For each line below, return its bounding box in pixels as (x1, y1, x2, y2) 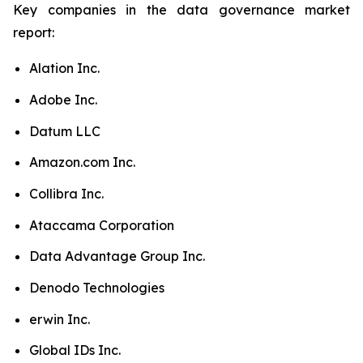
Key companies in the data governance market (13, 2, 350, 19)
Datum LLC (29, 122, 100, 139)
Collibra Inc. (29, 185, 104, 202)
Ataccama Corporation (29, 216, 174, 233)
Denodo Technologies (29, 279, 164, 296)
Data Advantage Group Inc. (29, 248, 205, 265)
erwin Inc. (29, 310, 90, 327)
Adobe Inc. (29, 92, 97, 108)
